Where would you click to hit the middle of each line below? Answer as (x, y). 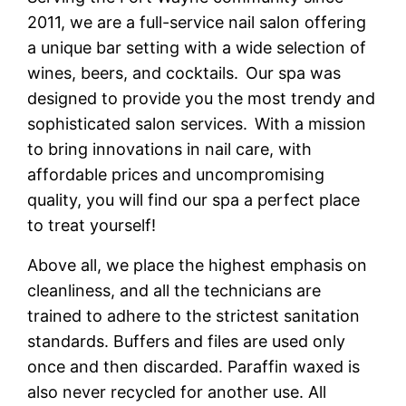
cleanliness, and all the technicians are (174, 291)
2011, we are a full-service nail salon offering (197, 23)
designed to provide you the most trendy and (202, 99)
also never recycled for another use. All (177, 392)
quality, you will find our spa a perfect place (194, 200)
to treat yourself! (92, 226)
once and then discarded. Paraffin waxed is (194, 367)
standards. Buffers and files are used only (187, 342)
